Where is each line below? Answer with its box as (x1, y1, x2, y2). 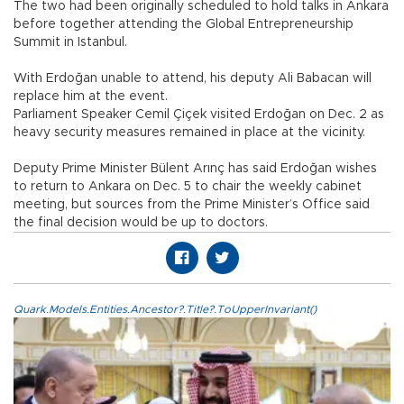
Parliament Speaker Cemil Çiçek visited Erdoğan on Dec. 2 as (14, 107, 384, 121)
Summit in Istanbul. (14, 35, 127, 49)
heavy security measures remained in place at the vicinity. (14, 125, 365, 139)
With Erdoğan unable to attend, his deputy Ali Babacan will (14, 71, 372, 85)
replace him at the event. (14, 89, 168, 103)
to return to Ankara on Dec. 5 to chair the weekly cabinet (14, 179, 362, 193)
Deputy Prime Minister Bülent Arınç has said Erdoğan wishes (14, 161, 377, 175)
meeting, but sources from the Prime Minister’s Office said (14, 197, 370, 211)
